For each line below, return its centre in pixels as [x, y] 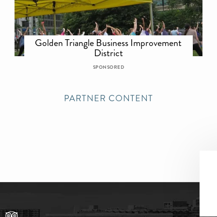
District [108, 53]
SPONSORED [108, 67]
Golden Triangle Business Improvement [108, 42]
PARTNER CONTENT [108, 98]
